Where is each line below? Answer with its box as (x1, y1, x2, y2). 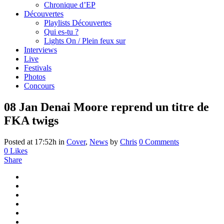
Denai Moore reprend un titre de (37, 100, 209, 113)
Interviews (24, 45, 57, 54)
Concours (24, 81, 54, 90)
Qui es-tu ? (44, 27, 78, 36)
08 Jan (4, 100, 37, 113)
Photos (24, 72, 45, 81)
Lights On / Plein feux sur (44, 36, 125, 45)
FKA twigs (4, 113, 58, 127)
